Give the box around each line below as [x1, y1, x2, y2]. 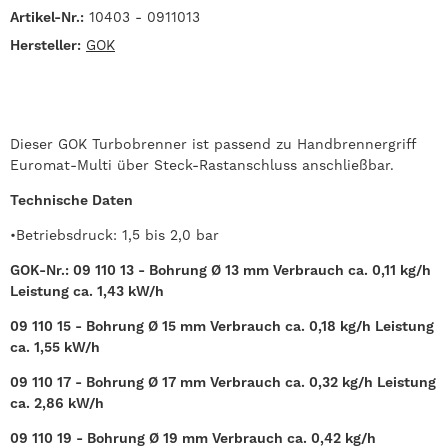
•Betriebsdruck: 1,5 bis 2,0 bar [10, 226, 219, 243]
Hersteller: [10, 36, 81, 53]
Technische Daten [10, 191, 133, 208]
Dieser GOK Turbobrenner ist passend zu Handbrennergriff [10, 135, 416, 152]
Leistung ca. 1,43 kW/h [10, 282, 164, 299]
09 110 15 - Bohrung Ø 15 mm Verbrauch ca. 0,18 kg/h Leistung [10, 317, 434, 334]
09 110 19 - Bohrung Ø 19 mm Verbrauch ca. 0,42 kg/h [10, 429, 376, 446]
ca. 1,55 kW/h [10, 338, 100, 355]
